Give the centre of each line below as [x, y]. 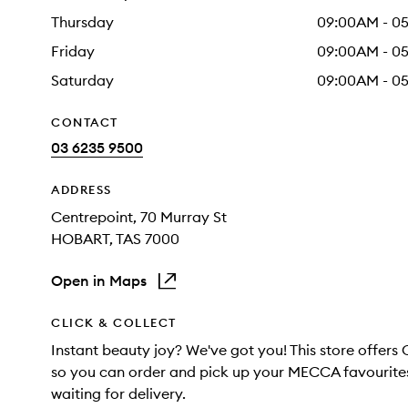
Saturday [82, 80]
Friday [73, 51]
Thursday [82, 22]
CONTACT [85, 122]
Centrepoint [92, 217]
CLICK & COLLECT [114, 322]
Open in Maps [99, 280]
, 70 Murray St [180, 217]
